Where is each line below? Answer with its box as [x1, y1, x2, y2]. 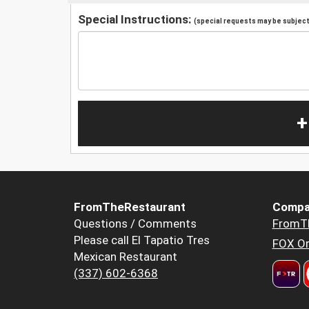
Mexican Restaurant [74, 250, 177, 264]
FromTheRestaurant [74, 200, 186, 215]
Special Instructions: [78, 12, 194, 26]
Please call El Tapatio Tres [74, 233, 210, 248]
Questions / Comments [74, 217, 197, 231]
